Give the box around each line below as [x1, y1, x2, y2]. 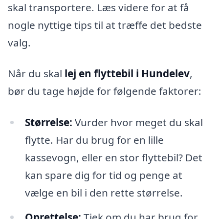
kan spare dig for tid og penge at [24, 168, 182, 182]
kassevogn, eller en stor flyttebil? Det [24, 151, 202, 165]
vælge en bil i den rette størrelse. [24, 186, 183, 200]
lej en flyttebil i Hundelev [65, 66, 190, 81]
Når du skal [8, 66, 65, 81]
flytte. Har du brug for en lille [24, 133, 164, 147]
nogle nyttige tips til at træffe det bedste [8, 18, 202, 32]
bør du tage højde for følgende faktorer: [8, 84, 201, 98]
